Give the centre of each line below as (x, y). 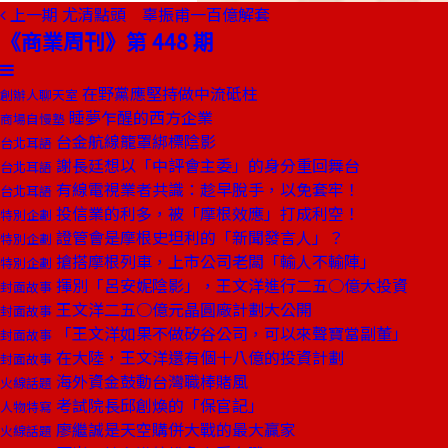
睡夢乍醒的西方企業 (139, 117)
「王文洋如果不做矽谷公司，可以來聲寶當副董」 (230, 333)
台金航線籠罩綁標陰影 (134, 141)
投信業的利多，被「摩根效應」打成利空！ (206, 213)
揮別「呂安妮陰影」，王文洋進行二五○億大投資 (230, 285)
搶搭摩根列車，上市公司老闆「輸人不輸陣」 (214, 261)
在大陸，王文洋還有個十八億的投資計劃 (198, 357)
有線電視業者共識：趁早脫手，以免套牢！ (206, 189)
